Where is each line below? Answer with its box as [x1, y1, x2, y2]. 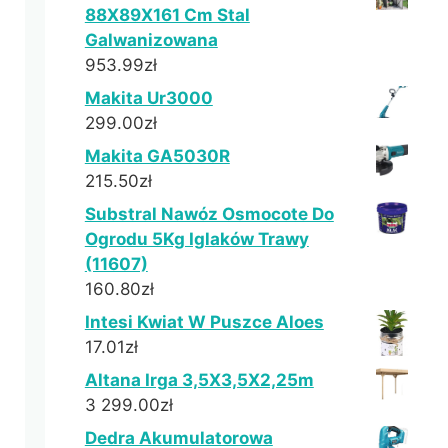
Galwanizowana [84, 29, 218, 50]
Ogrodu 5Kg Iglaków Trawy [84, 228, 309, 249]
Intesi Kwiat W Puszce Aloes [84, 311, 324, 332]
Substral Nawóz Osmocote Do [84, 203, 334, 224]
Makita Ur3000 [84, 87, 213, 108]
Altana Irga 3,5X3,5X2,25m [84, 369, 314, 390]
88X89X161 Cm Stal [84, 4, 250, 25]
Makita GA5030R [84, 145, 230, 166]
